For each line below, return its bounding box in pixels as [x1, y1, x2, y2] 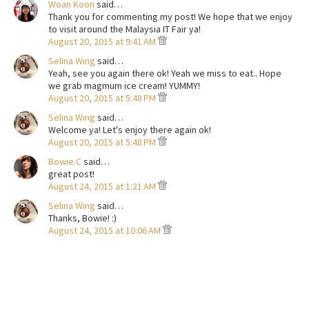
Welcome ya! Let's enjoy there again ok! [48, 123, 211, 136]
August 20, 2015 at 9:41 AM [48, 35, 158, 48]
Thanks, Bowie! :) [48, 212, 117, 224]
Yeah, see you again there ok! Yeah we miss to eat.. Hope [48, 67, 281, 79]
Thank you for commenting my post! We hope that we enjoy [48, 10, 292, 23]
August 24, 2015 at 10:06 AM [48, 224, 163, 237]
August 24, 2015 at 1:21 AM [48, 180, 158, 192]
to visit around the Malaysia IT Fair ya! [48, 23, 201, 35]
